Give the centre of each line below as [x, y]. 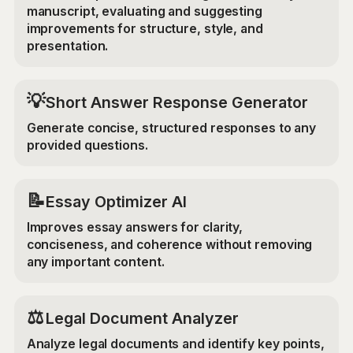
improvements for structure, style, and [145, 28]
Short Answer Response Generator [176, 102]
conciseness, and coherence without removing [169, 244]
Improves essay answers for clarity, [135, 227]
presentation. [67, 46]
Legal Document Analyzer [142, 318]
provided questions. [87, 145]
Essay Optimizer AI [116, 201]
